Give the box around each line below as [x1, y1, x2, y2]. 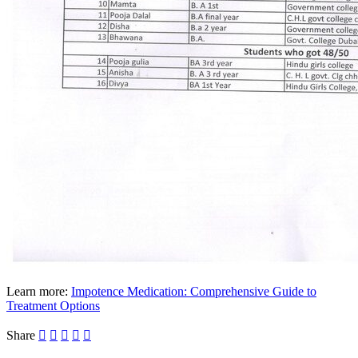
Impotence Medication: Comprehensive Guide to [71, 284, 316, 299]
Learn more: [6, 284, 71, 299]
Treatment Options [6, 299, 100, 313]
